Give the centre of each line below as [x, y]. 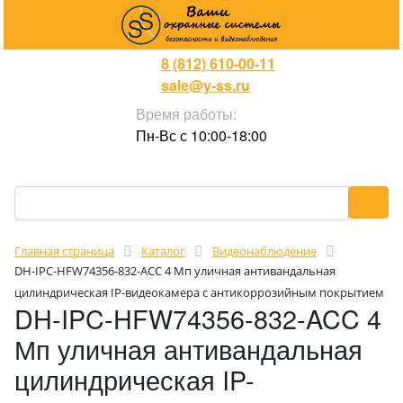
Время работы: [186, 114]
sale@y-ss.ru [205, 85]
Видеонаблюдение [264, 251]
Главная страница [64, 251]
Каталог [163, 251]
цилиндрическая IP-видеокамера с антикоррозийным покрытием [199, 292]
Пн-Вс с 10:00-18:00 [201, 135]
